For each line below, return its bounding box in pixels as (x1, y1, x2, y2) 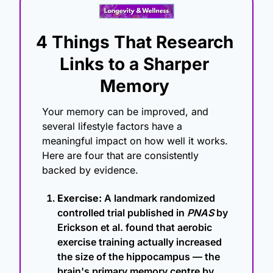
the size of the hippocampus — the (57, 250, 220, 263)
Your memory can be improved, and (42, 105, 208, 118)
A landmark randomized (102, 192, 215, 205)
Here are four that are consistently (42, 149, 199, 162)
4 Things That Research (35, 32, 233, 53)
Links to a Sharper (60, 54, 209, 75)
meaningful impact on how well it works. (42, 135, 228, 147)
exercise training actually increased (57, 236, 222, 249)
